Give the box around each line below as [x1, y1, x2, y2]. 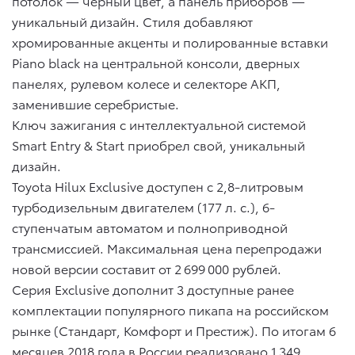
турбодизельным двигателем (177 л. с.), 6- [12, 197, 275, 216]
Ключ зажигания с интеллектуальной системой [12, 115, 306, 134]
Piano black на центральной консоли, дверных [12, 53, 300, 72]
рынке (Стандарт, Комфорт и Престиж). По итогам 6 [12, 321, 336, 340]
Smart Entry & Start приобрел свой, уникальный [12, 136, 305, 155]
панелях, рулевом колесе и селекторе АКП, [12, 74, 281, 93]
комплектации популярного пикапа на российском [12, 300, 329, 319]
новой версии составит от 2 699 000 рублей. [12, 259, 281, 278]
